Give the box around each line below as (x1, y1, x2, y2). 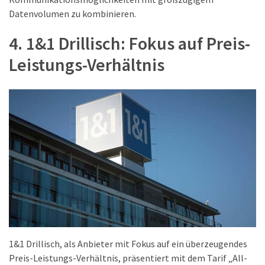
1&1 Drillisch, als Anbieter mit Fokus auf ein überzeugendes (9, 237, 247, 250)
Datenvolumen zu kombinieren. (9, 7, 136, 20)
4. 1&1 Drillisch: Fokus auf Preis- (9, 31, 250, 54)
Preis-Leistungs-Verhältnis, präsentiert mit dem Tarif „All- (9, 251, 247, 264)
